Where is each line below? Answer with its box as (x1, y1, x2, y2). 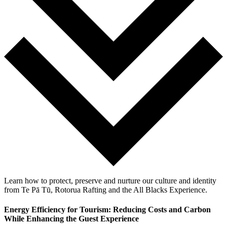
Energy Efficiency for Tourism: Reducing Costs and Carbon (4, 205, 211, 214)
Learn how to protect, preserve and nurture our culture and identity (4, 176, 216, 185)
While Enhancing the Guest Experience (4, 214, 139, 223)
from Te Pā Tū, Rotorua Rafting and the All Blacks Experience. (4, 185, 207, 194)
